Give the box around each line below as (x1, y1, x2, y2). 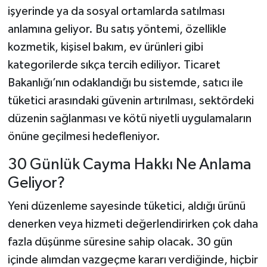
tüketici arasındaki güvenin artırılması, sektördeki (7, 94, 254, 107)
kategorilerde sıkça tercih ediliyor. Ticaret (7, 58, 221, 71)
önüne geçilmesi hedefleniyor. (7, 130, 160, 142)
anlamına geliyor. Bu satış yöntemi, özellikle (7, 23, 226, 35)
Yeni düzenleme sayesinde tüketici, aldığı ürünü (7, 200, 246, 213)
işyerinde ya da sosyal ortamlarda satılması (7, 5, 225, 17)
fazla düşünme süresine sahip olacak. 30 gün (7, 236, 232, 249)
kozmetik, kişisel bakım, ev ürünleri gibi (7, 41, 203, 53)
